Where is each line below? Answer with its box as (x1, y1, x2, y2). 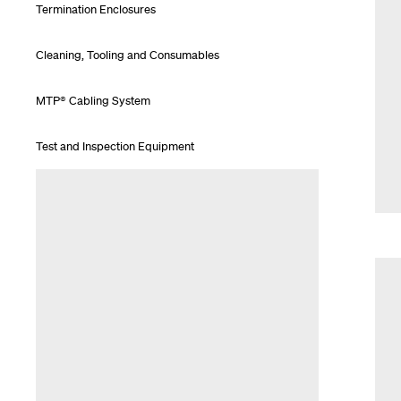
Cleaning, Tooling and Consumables (36, 47, 219, 63)
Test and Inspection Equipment (36, 138, 194, 154)
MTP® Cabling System (36, 92, 150, 108)
